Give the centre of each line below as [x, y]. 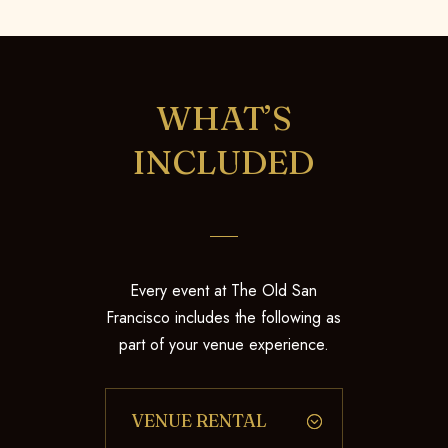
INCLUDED [224, 162]
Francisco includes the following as [224, 318]
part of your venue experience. [223, 345]
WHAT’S [223, 118]
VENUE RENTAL [198, 421]
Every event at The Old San [224, 291]
